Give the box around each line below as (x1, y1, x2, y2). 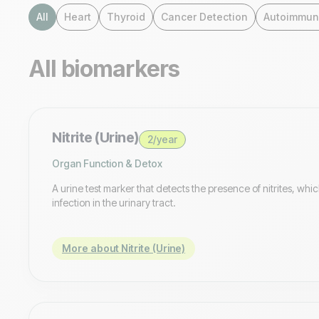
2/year (147, 132, 177, 145)
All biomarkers (28, 54, 180, 83)
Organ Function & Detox (52, 157, 162, 169)
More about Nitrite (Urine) (62, 241, 185, 254)
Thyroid (107, 10, 145, 23)
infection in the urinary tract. (52, 196, 176, 209)
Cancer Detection (161, 10, 248, 23)
